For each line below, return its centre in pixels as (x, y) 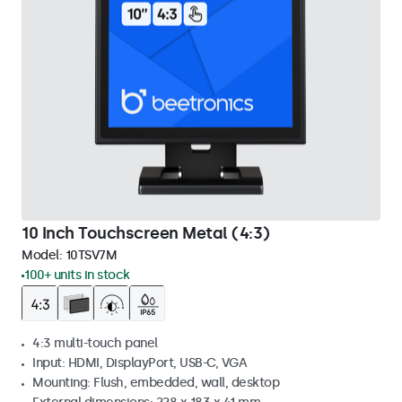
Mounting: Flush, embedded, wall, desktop (156, 383)
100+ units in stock (77, 275)
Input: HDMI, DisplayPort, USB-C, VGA (140, 363)
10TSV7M (91, 255)
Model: (44, 255)
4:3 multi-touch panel (95, 343)
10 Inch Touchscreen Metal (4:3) (146, 233)
